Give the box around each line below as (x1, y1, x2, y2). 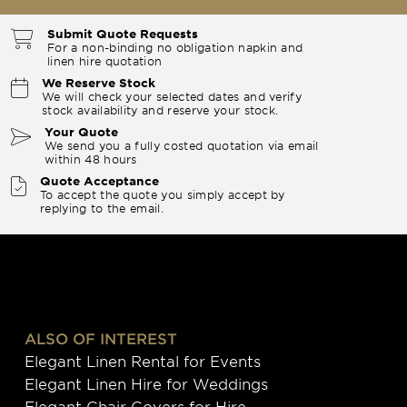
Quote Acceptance (40, 173, 159, 188)
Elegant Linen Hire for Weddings (25, 373, 268, 392)
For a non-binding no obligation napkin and (47, 39, 303, 55)
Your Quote (45, 124, 118, 139)
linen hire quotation (47, 53, 163, 68)
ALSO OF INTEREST (25, 328, 177, 347)
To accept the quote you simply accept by (40, 186, 285, 202)
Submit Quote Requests (47, 25, 198, 41)
